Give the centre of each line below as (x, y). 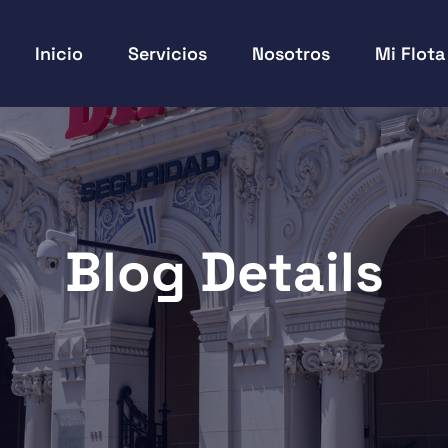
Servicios (167, 53)
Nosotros (291, 53)
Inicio (59, 53)
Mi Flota (410, 53)
